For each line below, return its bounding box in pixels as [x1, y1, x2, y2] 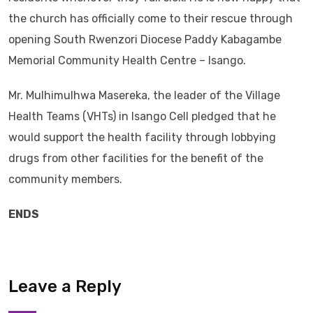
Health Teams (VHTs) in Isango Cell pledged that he [8, 110, 276, 123]
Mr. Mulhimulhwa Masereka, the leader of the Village [8, 89, 280, 102]
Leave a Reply [8, 277, 122, 296]
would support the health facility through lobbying [8, 131, 276, 144]
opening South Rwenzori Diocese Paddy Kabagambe [8, 33, 282, 46]
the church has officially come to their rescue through [8, 12, 293, 25]
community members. [8, 173, 122, 186]
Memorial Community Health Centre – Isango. [8, 54, 246, 67]
